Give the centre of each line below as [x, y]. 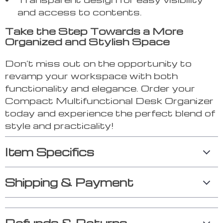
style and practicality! [59, 125]
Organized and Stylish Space [87, 42]
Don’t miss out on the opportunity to [98, 63]
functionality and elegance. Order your [100, 88]
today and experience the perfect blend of [110, 113]
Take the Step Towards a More [94, 31]
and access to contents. [80, 12]
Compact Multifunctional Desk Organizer [109, 101]
